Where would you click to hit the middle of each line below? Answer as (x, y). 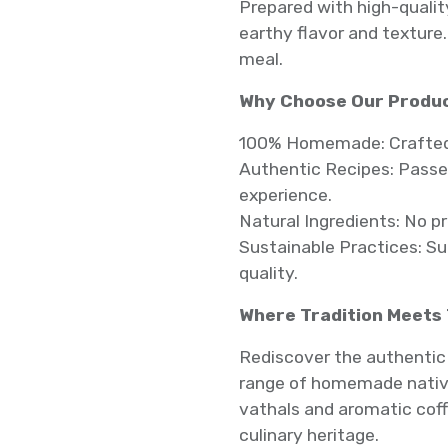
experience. (285, 195)
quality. (268, 273)
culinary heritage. (309, 435)
